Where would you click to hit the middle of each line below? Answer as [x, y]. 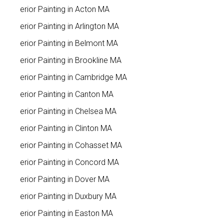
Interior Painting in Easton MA [62, 213]
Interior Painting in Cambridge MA [69, 77]
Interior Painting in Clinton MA [62, 128]
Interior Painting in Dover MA [60, 179]
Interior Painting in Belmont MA [65, 43]
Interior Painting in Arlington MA [65, 26]
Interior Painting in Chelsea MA [64, 111]
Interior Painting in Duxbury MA [64, 196]
